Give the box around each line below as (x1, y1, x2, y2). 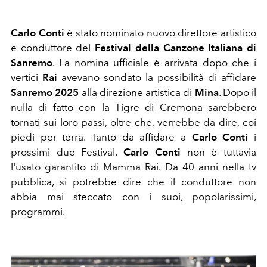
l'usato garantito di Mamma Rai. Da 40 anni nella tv (11, 161, 256, 173)
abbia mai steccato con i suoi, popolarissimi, (11, 191, 256, 203)
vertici (11, 72, 42, 84)
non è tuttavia (180, 146, 257, 159)
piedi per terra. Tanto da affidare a (11, 131, 192, 144)
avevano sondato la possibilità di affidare (57, 72, 256, 84)
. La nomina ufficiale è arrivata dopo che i (52, 57, 256, 69)
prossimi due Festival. (11, 146, 124, 159)
